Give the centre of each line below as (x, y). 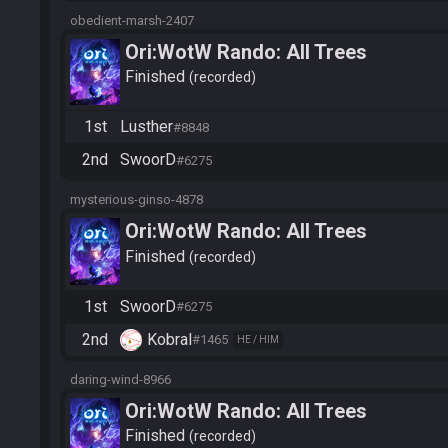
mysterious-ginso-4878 (136, 200)
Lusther (146, 127)
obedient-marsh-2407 (132, 20)
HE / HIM (258, 339)
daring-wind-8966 (120, 379)
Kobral (169, 339)
